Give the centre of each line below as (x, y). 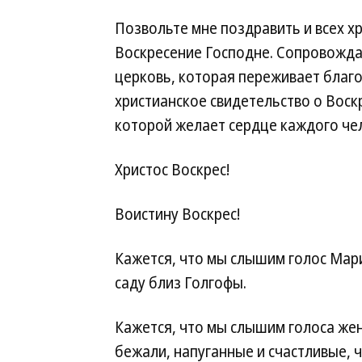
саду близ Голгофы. (181, 283)
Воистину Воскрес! (177, 214)
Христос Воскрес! (172, 170)
